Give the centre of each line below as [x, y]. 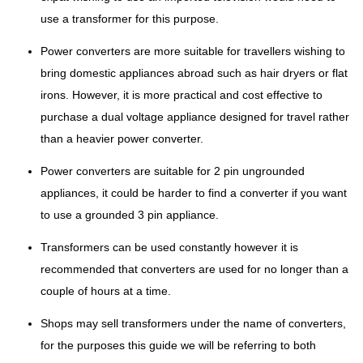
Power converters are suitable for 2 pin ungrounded [173, 171]
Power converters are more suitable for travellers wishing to [193, 51]
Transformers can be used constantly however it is [169, 247]
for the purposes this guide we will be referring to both [178, 345]
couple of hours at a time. [106, 291]
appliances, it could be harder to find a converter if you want [194, 193]
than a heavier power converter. [122, 139]
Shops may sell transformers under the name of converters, [193, 323]
